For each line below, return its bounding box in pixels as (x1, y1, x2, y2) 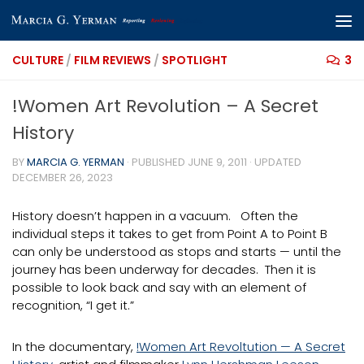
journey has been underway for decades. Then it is (12, 261, 316, 278)
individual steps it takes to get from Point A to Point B (12, 225, 327, 242)
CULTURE (12, 52, 63, 68)
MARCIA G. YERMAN (27, 154, 124, 170)
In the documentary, (12, 338, 136, 355)
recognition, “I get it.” (12, 297, 134, 314)
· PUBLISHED (127, 154, 188, 170)
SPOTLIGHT (162, 52, 227, 68)
